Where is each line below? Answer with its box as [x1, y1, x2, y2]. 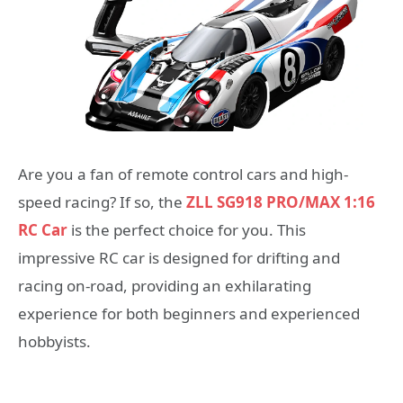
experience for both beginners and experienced [18, 303, 360, 325]
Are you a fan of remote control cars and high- [18, 164, 348, 185]
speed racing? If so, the [18, 192, 186, 213]
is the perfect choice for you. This [67, 219, 306, 241]
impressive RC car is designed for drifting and [18, 247, 340, 269]
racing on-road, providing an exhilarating [18, 275, 311, 297]
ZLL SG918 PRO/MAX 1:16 [186, 192, 375, 213]
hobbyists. [18, 331, 91, 353]
